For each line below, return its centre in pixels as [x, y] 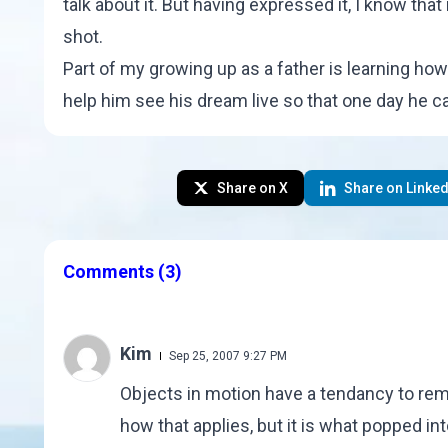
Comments [110, 272]
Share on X [252, 187]
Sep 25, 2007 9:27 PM [227, 356]
